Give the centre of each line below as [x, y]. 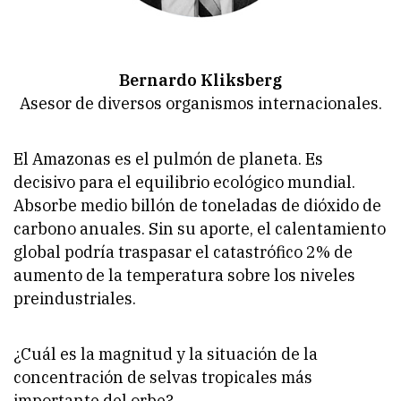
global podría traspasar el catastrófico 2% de [183, 252]
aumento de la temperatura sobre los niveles [184, 275]
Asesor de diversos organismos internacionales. [200, 103]
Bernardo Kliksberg [200, 80]
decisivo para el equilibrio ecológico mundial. [184, 182]
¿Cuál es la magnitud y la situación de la [166, 354]
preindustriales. [77, 298]
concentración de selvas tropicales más [163, 377]
